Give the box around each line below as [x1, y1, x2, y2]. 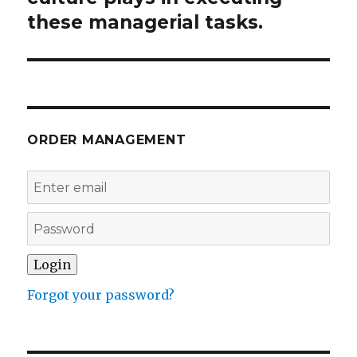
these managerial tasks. [27, 11, 264, 34]
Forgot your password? [27, 287, 175, 304]
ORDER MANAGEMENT [27, 132, 186, 148]
